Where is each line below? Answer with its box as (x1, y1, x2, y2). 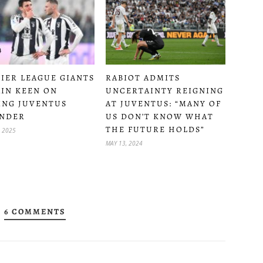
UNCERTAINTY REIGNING (106, 85, 224, 96)
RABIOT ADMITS (106, 72, 180, 83)
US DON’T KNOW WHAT (106, 110, 214, 122)
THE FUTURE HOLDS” (106, 123, 205, 135)
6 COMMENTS (4, 205, 66, 217)
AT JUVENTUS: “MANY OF (106, 97, 221, 109)
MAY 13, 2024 (106, 139, 143, 147)
